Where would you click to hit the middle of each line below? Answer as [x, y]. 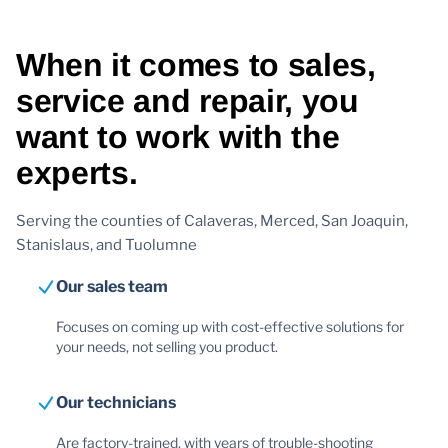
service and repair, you [187, 100]
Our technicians [116, 402]
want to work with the [178, 136]
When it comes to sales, [196, 64]
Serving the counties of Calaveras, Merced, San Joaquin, [212, 220]
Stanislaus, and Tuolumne [106, 244]
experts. [77, 172]
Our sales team [112, 286]
